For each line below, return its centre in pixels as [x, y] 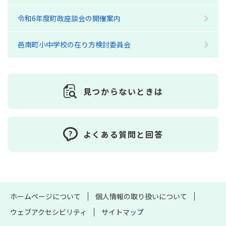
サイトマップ [123, 212]
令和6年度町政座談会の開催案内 [69, 18]
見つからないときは [123, 91]
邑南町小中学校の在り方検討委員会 [74, 44]
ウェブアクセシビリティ [48, 212]
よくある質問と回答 [123, 134]
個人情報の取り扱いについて [141, 196]
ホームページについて [45, 196]
